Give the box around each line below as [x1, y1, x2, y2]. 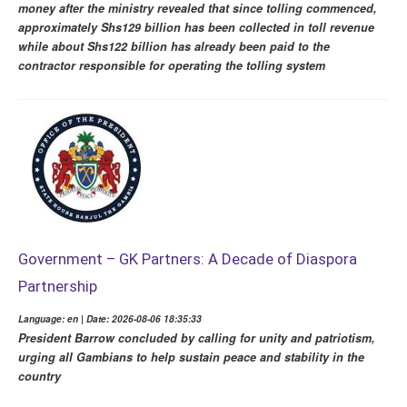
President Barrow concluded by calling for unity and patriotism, [18, 329, 375, 346]
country [18, 367, 61, 384]
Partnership [18, 276, 97, 295]
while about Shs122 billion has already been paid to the [18, 37, 330, 55]
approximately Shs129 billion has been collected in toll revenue [18, 18, 374, 35]
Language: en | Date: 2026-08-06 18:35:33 [18, 312, 202, 325]
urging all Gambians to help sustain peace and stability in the [18, 348, 364, 365]
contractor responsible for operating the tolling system [18, 56, 325, 74]
